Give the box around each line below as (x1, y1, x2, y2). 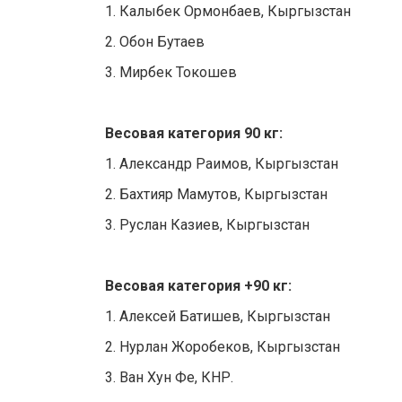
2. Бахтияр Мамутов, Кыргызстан (105, 186, 328, 204)
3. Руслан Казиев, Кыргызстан (105, 216, 310, 234)
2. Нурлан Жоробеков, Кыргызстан (105, 338, 340, 356)
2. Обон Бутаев (105, 33, 205, 51)
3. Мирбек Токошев (105, 64, 237, 82)
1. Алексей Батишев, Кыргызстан (105, 308, 330, 326)
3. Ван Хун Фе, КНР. (105, 369, 233, 387)
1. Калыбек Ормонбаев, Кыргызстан (105, 3, 351, 21)
